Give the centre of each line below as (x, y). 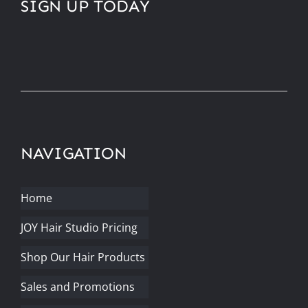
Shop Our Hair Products (82, 257)
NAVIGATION (73, 153)
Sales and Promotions (77, 286)
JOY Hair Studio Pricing (79, 227)
